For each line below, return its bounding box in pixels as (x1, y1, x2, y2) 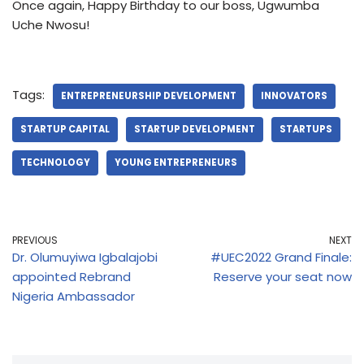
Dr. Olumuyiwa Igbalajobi (12, 248, 158, 266)
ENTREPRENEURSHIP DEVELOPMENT (61, 89, 236, 102)
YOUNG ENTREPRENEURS (115, 155, 237, 169)
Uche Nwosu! (12, 15, 89, 33)
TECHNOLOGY (20, 155, 90, 169)
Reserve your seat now (214, 267, 352, 285)
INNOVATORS (261, 89, 327, 102)
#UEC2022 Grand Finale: (210, 248, 352, 266)
